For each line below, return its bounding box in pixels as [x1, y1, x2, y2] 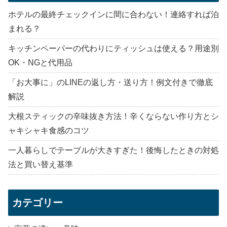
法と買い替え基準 [8, 160, 73, 169]
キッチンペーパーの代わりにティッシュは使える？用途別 [8, 44, 219, 53]
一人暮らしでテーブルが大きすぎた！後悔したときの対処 [8, 146, 219, 155]
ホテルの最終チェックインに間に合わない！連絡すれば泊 [8, 10, 219, 19]
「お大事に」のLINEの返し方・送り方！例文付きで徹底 [8, 78, 213, 87]
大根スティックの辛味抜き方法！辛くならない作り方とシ [8, 112, 219, 121]
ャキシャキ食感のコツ [8, 126, 89, 135]
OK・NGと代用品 [8, 58, 72, 67]
